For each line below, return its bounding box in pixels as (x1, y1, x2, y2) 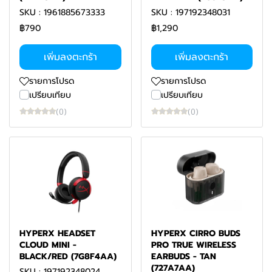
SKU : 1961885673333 (19, 6, 105, 19)
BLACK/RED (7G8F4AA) (19, 250, 117, 263)
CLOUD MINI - (19, 239, 76, 251)
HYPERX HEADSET (19, 227, 95, 240)
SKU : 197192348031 (151, 6, 230, 19)
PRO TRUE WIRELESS (151, 239, 236, 251)
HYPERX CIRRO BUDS (151, 227, 240, 240)
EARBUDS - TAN (151, 250, 216, 263)
